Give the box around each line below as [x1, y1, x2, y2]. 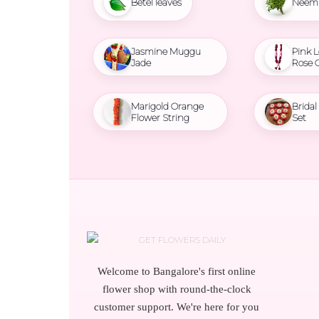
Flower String [131, 112, 189, 124]
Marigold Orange [131, 100, 204, 113]
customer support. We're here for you [94, 301, 260, 313]
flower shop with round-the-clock [102, 283, 251, 296]
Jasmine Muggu [131, 46, 201, 58]
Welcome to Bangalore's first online [98, 266, 256, 278]
